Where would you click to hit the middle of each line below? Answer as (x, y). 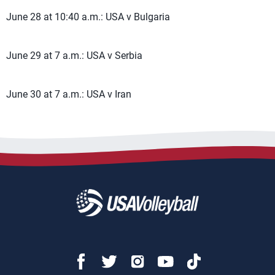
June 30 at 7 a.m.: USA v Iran (69, 94)
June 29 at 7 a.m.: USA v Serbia (74, 56)
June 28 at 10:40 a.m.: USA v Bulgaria (88, 17)
